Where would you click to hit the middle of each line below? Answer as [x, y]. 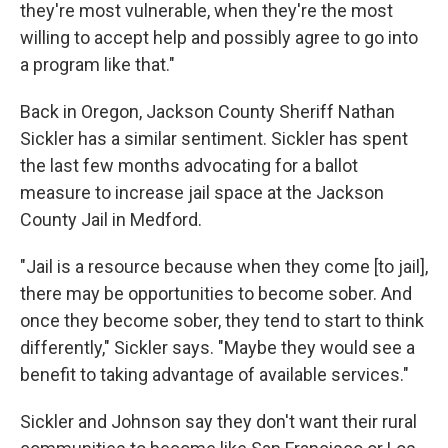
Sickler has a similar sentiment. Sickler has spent [214, 138]
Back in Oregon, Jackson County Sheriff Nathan [207, 111]
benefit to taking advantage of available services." [214, 374]
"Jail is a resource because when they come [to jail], [224, 266]
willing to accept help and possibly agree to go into [219, 37]
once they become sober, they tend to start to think [222, 320]
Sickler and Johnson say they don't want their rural [218, 421]
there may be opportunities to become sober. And [216, 293]
